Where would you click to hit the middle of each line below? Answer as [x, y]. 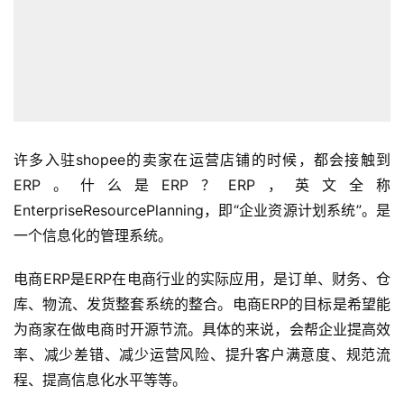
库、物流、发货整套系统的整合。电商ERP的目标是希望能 [202, 304]
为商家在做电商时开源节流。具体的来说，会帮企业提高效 [202, 330]
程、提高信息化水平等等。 [100, 380]
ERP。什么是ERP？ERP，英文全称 [202, 185]
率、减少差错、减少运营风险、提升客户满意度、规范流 [202, 355]
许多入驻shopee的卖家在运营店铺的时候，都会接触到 [202, 160]
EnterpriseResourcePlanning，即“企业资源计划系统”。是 [202, 211]
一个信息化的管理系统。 [93, 236]
